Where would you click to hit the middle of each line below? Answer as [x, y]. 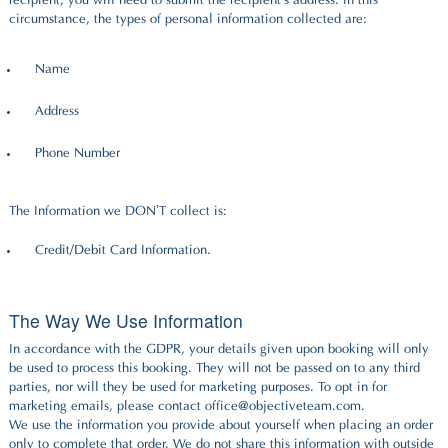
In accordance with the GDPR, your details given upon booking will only [219, 349]
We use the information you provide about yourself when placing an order [221, 425]
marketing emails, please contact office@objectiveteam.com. [187, 406]
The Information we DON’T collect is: [118, 211]
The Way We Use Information [126, 320]
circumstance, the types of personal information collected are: [188, 20]
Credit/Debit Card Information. [123, 250]
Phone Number [77, 153]
